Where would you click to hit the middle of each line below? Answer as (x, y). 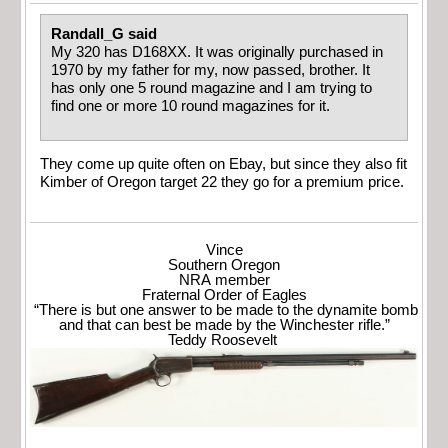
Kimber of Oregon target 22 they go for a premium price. (224, 182)
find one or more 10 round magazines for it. (194, 106)
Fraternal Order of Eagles (224, 294)
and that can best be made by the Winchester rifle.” (224, 324)
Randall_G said (106, 34)
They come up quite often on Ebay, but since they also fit (223, 164)
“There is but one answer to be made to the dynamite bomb (224, 309)
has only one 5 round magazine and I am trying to (211, 88)
